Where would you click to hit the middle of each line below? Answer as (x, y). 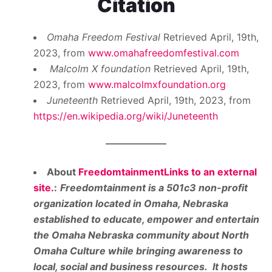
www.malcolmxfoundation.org (157, 85)
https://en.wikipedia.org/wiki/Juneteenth (126, 116)
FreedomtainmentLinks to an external (168, 172)
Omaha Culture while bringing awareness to (138, 251)
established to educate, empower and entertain (146, 219)
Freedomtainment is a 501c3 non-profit (154, 188)
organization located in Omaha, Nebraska (131, 204)
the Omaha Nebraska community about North (141, 235)
